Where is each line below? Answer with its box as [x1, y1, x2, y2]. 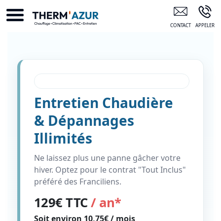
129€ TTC [34, 193, 91, 211]
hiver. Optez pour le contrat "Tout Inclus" [34, 164, 186, 175]
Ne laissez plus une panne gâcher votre [34, 152, 181, 163]
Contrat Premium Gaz [40, 75, 127, 87]
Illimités [34, 128, 92, 147]
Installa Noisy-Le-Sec [106, 3, 155, 10]
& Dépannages [34, 110, 134, 130]
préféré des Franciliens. [34, 176, 121, 187]
